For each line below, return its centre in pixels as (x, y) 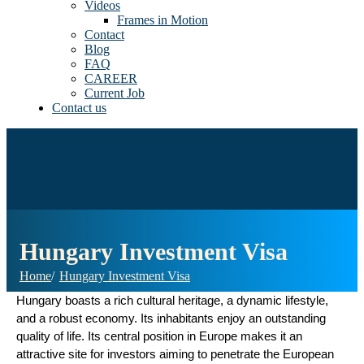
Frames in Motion (162, 20)
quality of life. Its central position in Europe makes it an (159, 336)
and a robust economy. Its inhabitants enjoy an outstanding (171, 318)
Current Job (115, 93)
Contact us (79, 108)
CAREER (111, 78)
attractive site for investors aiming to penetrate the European (175, 354)
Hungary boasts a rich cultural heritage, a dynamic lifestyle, (172, 300)
